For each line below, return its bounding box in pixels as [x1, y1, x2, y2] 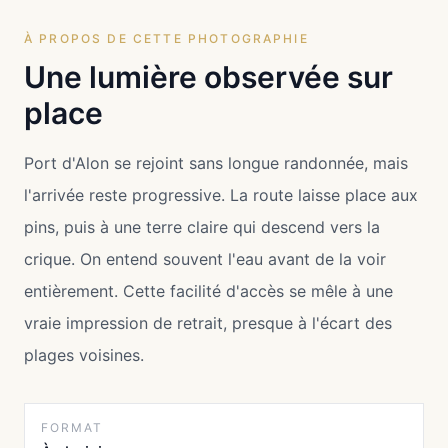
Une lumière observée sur [24, 59, 393, 96]
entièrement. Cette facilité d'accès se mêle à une [24, 281, 393, 302]
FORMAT [41, 420, 103, 436]
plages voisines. [24, 345, 144, 366]
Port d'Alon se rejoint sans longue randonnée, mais [24, 153, 408, 174]
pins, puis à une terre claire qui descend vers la [24, 217, 380, 238]
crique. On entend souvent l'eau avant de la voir [24, 249, 386, 270]
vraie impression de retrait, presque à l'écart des [24, 313, 392, 334]
